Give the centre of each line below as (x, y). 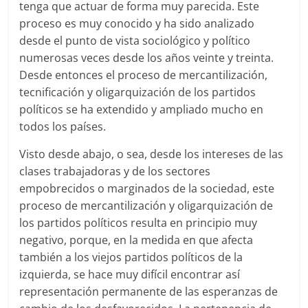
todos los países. (63, 126)
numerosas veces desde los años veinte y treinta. (147, 57)
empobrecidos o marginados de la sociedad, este (147, 188)
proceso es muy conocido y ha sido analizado (137, 23)
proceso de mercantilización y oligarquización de (146, 205)
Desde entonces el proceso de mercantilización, (144, 75)
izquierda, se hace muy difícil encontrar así (130, 274)
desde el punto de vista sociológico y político (135, 40)
